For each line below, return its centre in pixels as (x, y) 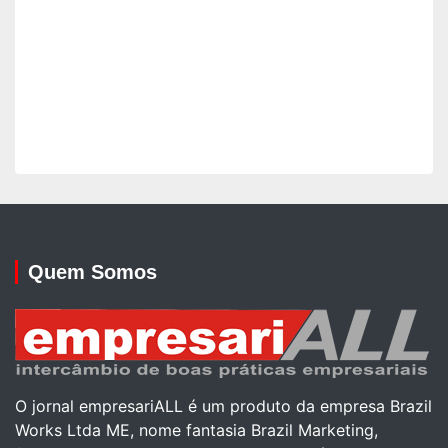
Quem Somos (92, 272)
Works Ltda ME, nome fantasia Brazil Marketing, (196, 430)
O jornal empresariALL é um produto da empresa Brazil (223, 406)
